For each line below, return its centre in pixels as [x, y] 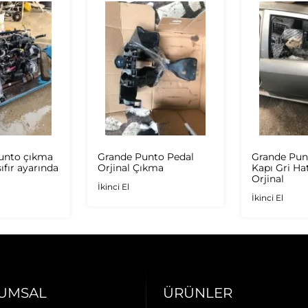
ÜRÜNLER [197, 293]
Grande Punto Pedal [146, 156]
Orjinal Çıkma [131, 167]
